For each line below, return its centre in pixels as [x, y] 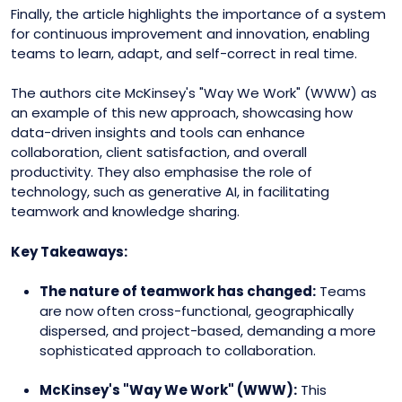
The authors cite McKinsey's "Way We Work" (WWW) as [194, 93]
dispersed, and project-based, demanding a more [208, 331]
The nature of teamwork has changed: [178, 291]
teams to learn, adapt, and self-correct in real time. [184, 53]
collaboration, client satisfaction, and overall [159, 152]
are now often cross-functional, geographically [197, 311]
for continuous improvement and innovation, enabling [190, 33]
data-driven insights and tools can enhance [158, 132]
